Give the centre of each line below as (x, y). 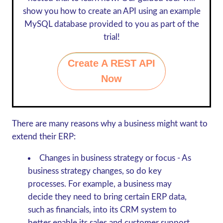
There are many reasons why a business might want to (110, 123)
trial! (111, 37)
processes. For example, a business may (100, 184)
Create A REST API (111, 63)
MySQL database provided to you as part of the (111, 24)
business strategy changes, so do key (95, 171)
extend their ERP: (44, 136)
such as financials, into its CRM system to (102, 210)
